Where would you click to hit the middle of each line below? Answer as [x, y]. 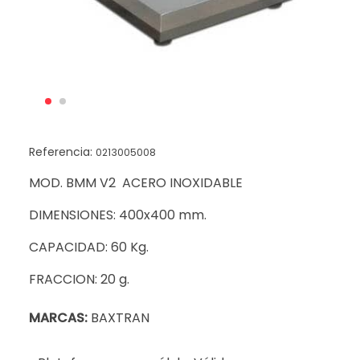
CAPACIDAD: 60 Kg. [89, 247]
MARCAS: [58, 318]
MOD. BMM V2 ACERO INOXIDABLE [136, 183]
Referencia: [62, 152]
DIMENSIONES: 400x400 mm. [118, 215]
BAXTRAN [120, 318]
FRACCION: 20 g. [79, 280]
